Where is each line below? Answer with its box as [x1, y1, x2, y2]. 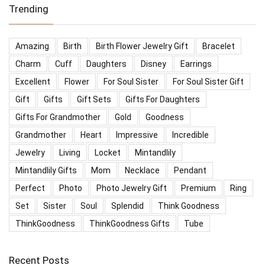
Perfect [15, 183, 45, 193]
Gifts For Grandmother [15, 112, 101, 122]
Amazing [15, 41, 49, 51]
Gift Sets [77, 94, 111, 104]
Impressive [116, 130, 158, 140]
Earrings [180, 59, 212, 69]
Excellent [15, 76, 50, 86]
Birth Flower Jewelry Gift [96, 41, 188, 51]
